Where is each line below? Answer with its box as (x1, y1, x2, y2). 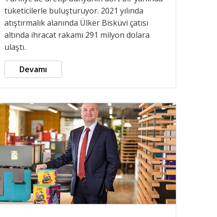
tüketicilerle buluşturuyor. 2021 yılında (4, 5, 143, 16)
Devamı (19, 63, 47, 75)
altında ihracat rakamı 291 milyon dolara (4, 29, 150, 40)
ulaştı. (4, 41, 26, 52)
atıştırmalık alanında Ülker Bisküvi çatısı (4, 17, 148, 28)
